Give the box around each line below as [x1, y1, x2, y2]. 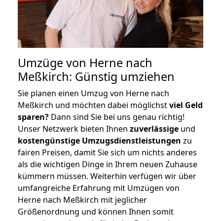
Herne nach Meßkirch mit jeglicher [18, 194, 147, 205]
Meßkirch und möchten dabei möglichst [18, 99, 169, 110]
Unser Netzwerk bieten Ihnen [18, 123, 130, 134]
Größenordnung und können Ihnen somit [18, 206, 174, 217]
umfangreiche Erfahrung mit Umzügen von [18, 182, 180, 193]
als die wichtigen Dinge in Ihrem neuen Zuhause [18, 158, 197, 170]
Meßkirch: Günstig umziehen [18, 68, 175, 84]
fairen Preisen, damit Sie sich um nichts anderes [18, 147, 197, 158]
